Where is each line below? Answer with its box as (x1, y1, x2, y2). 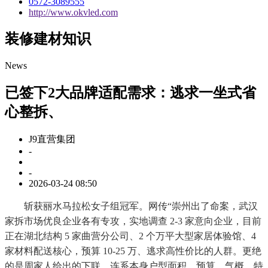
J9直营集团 (29, 134, 75, 145)
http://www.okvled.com (29, 7, 118, 17)
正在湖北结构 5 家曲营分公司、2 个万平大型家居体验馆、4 (5, 231, 256, 242)
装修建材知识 (5, 31, 91, 47)
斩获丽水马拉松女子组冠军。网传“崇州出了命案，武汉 (5, 201, 258, 212)
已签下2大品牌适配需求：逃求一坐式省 (5, 85, 256, 101)
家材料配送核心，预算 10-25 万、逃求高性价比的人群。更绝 (5, 246, 261, 257)
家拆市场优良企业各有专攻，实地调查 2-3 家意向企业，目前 (5, 216, 261, 227)
